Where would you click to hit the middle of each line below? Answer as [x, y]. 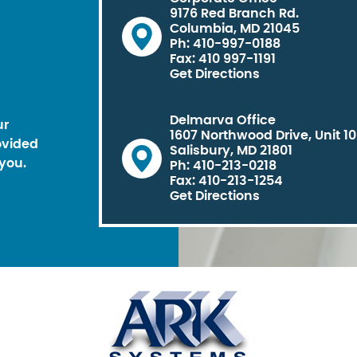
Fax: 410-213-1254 [226, 181]
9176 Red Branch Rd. [234, 13]
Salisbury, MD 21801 [231, 151]
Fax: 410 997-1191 [223, 59]
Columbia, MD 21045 [235, 28]
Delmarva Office [223, 120]
